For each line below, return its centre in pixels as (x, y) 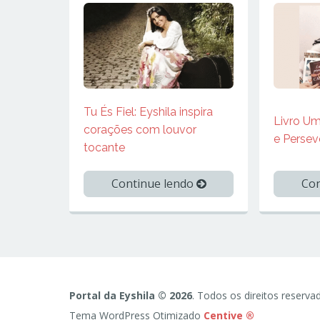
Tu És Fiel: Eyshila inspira (148, 112)
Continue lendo (154, 184)
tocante (104, 148)
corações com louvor (140, 130)
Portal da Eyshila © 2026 (131, 296)
